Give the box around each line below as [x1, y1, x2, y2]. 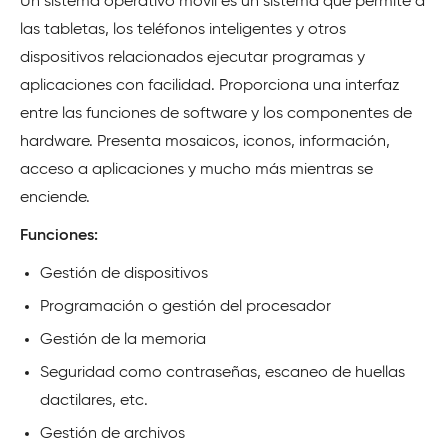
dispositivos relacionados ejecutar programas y [20, 49, 365, 66]
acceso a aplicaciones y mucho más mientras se [20, 161, 373, 178]
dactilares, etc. [40, 392, 148, 409]
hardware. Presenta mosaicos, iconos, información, [20, 133, 390, 150]
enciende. [20, 189, 90, 206]
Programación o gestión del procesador [40, 298, 331, 315]
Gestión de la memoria [40, 331, 206, 348]
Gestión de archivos [40, 425, 185, 442]
